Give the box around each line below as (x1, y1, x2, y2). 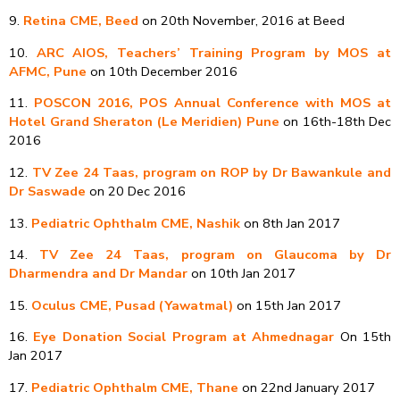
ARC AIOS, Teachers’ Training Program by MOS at (36, 43, 391, 62)
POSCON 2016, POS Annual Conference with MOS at (34, 94, 391, 112)
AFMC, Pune (9, 62, 87, 80)
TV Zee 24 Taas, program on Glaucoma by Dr (39, 246, 392, 264)
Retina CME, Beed (23, 12, 138, 30)
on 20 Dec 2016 (86, 182, 186, 201)
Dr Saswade (9, 182, 86, 201)
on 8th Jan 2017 (240, 213, 340, 232)
